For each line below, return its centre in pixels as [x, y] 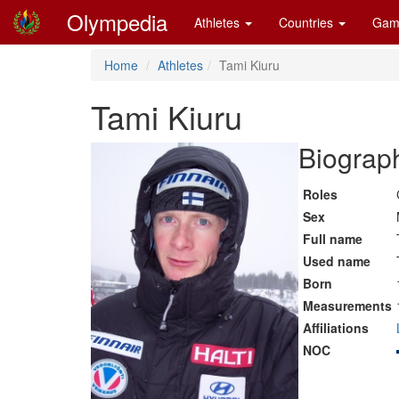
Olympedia [117, 22]
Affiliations [335, 328]
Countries [308, 22]
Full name [332, 239]
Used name [336, 261]
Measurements [347, 305]
